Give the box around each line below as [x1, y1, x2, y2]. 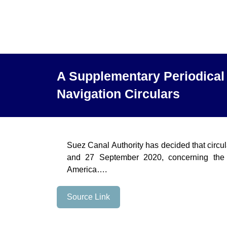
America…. [67, 165, 107, 174]
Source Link [67, 192, 110, 201]
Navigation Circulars [57, 87, 180, 101]
